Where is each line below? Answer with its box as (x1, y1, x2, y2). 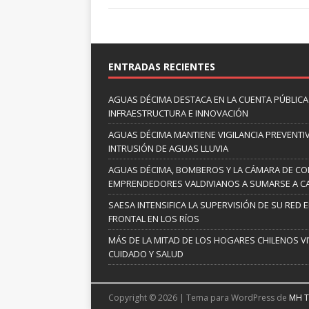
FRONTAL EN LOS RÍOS (108, 212, 199, 226)
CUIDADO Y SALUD (108, 248, 183, 261)
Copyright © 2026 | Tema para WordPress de (108, 292, 289, 304)
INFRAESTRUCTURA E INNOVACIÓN (108, 107, 248, 120)
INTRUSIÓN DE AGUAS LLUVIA (108, 142, 228, 155)
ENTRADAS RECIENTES (108, 60, 215, 74)
